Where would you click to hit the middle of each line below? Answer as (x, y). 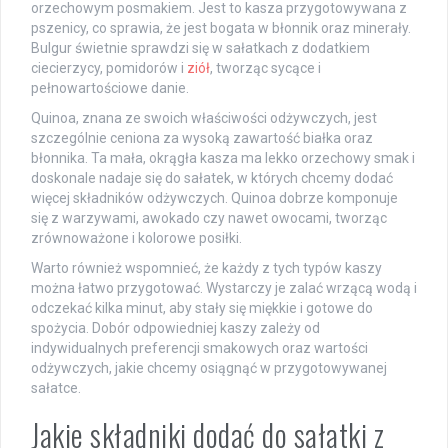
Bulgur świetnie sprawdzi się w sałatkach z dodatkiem (200, 47)
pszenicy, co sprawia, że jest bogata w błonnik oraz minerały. (221, 27)
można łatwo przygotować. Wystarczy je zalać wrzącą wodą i (224, 287)
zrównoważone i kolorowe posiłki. (136, 237)
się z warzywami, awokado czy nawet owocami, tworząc (209, 217)
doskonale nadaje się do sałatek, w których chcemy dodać (212, 177)
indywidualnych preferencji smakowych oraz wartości (199, 347)
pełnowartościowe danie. (110, 87)
